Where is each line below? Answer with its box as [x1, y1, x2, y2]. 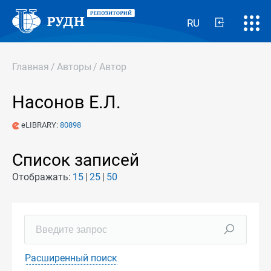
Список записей [12, 150, 139, 170]
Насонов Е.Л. [12, 92, 121, 113]
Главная [12, 61, 49, 73]
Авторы [57, 61, 91, 73]
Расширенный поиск [25, 252, 117, 264]
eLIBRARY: [19, 120, 60, 129]
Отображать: [12, 171, 71, 183]
